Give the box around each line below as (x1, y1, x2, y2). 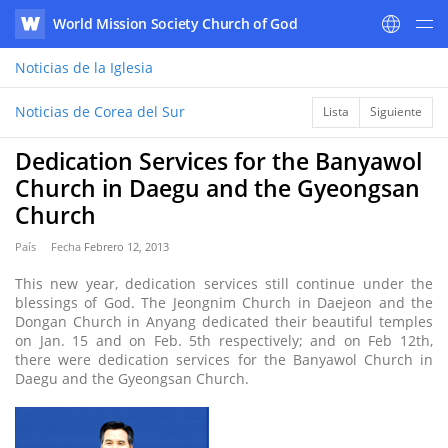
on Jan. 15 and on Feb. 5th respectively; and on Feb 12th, (15, 331, 433, 350)
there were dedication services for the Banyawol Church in (15, 350, 433, 369)
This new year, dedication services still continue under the (15, 274, 433, 293)
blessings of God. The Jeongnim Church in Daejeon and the (15, 293, 433, 312)
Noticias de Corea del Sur (15, 102, 185, 121)
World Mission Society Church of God (53, 14, 298, 33)
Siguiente (370, 103, 422, 120)
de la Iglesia (73, 58, 153, 77)
